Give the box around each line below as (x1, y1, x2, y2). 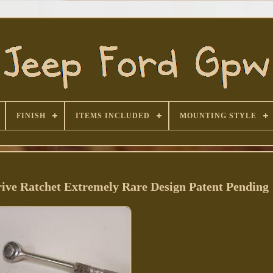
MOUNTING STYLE (179, 112, 257, 120)
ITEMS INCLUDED (75, 112, 150, 120)
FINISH (16, 112, 46, 120)
